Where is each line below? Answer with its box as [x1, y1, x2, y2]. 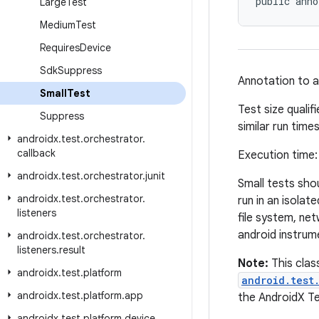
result [59, 244, 85, 256]
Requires [40, 41, 80, 54]
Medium [40, 19, 75, 31]
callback [17, 147, 56, 159]
